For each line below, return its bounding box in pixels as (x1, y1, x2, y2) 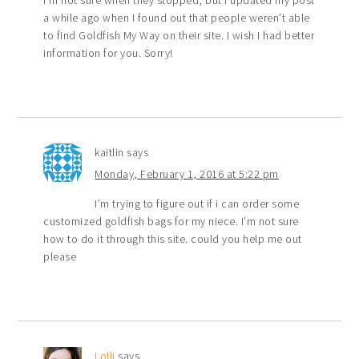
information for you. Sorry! (43, 45, 173, 60)
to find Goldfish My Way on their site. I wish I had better (43, 27, 315, 42)
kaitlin (95, 144, 124, 159)
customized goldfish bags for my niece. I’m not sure (43, 213, 299, 228)
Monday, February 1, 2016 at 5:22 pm (95, 166, 279, 181)
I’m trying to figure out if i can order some (95, 196, 300, 211)
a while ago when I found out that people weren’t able (43, 10, 310, 25)
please (43, 248, 77, 264)
